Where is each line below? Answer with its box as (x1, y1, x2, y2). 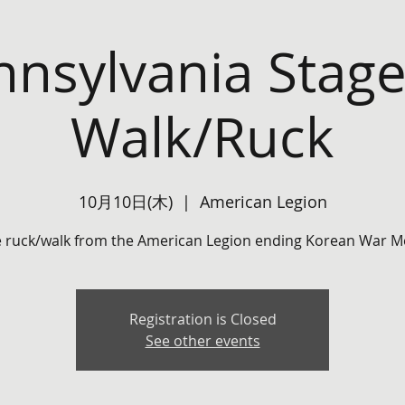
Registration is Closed (128, 309, 277, 329)
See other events (145, 331, 260, 351)
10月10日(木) (78, 191, 173, 212)
